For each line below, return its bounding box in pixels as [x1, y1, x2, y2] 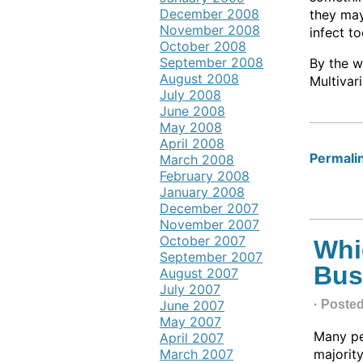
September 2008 [160, 54, 263, 70]
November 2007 [160, 216, 259, 233]
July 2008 [160, 87, 221, 103]
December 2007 [160, 200, 258, 216]
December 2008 [160, 6, 259, 22]
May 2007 [160, 314, 221, 330]
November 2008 [160, 22, 260, 38]
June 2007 [160, 297, 224, 314]
